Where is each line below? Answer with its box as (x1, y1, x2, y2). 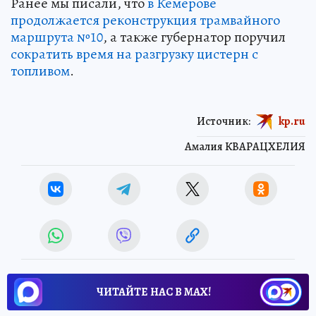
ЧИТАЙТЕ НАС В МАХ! (97, 284, 211, 300)
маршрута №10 (11, 27, 103, 47)
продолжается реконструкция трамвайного (11, 10, 280, 30)
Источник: (197, 113, 250, 129)
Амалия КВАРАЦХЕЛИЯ (185, 138, 305, 154)
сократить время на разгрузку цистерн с (11, 44, 258, 63)
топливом (11, 61, 70, 80)
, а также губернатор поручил (103, 27, 286, 47)
